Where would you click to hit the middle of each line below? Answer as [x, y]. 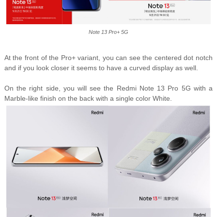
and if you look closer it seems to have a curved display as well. [101, 68]
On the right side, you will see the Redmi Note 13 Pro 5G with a [108, 88]
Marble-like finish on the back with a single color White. [88, 99]
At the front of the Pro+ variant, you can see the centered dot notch [108, 58]
